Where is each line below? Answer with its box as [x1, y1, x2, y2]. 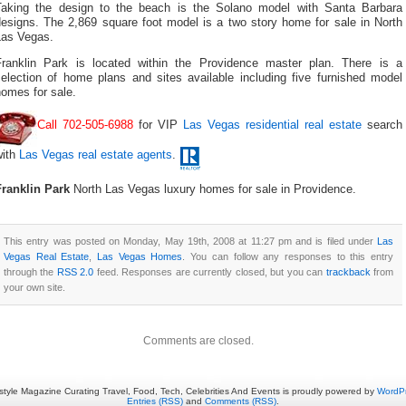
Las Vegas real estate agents [19, 149, 172, 162]
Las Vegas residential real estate [183, 119, 362, 132]
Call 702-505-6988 [37, 119, 133, 132]
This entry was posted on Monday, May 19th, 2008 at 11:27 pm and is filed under [4, 235, 377, 246]
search [362, 119, 402, 132]
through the [4, 266, 57, 277]
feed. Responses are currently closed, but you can [93, 266, 326, 277]
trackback [325, 266, 371, 277]
